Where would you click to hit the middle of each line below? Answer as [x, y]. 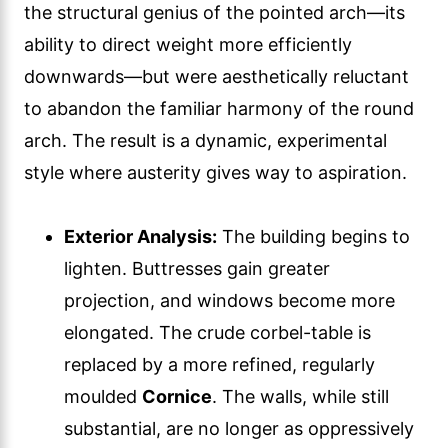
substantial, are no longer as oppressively [239, 428]
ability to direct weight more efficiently [188, 44]
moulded [103, 396]
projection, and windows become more [229, 300]
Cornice [177, 396]
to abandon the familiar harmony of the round [219, 108]
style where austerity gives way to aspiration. [215, 172]
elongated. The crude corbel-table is [217, 332]
